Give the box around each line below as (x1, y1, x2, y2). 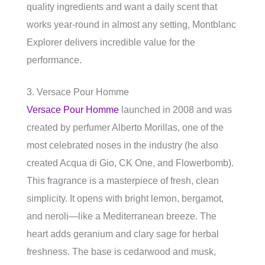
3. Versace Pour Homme (27, 86, 129, 97)
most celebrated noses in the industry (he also (27, 140, 218, 150)
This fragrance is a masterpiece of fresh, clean (27, 175, 219, 186)
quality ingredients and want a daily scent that (27, 1, 217, 12)
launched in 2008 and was (119, 104, 232, 115)
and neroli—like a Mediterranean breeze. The (27, 211, 216, 221)
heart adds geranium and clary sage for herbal (27, 228, 219, 239)
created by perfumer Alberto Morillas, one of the (27, 122, 224, 132)
